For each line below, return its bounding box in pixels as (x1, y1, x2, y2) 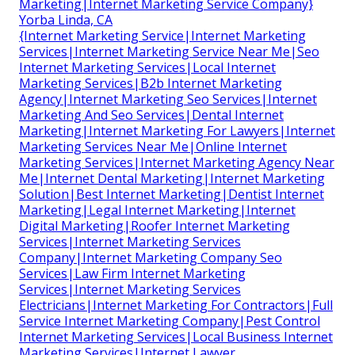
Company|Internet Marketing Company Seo (19, 248, 282, 266)
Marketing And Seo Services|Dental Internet (19, 105, 284, 124)
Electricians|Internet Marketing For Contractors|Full (19, 296, 333, 314)
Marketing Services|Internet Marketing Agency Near (19, 153, 334, 171)
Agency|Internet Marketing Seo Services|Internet (19, 90, 317, 108)
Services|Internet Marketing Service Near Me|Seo (19, 42, 319, 60)
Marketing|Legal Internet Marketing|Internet (19, 200, 296, 219)
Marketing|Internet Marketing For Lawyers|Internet (19, 121, 335, 139)
